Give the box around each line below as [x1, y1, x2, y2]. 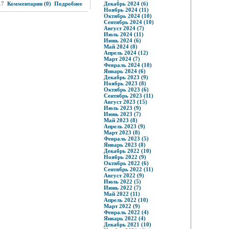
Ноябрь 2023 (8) [103, 80, 146, 86]
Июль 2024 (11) [103, 31, 144, 37]
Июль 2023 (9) [103, 105, 141, 111]
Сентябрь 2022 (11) [103, 166, 153, 172]
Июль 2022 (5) [103, 178, 141, 185]
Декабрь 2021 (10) [103, 221, 151, 227]
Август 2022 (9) [103, 172, 144, 178]
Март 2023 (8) [103, 129, 140, 135]
